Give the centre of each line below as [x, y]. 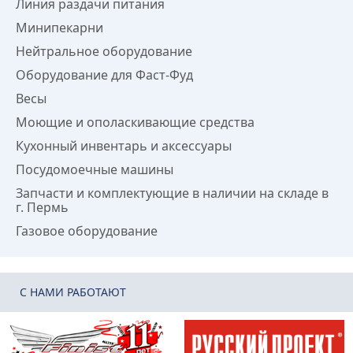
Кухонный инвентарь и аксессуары [124, 146]
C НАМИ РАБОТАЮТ [73, 292]
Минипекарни [59, 28]
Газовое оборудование [87, 231]
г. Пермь [42, 207]
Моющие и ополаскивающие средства [135, 122]
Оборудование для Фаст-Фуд [104, 75]
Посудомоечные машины [95, 169]
